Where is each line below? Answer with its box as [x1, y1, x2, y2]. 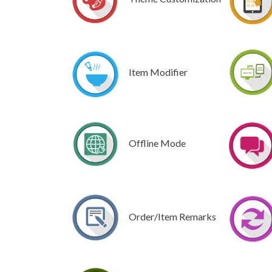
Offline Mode [129, 137, 186, 149]
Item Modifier [129, 66, 188, 78]
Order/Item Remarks [129, 210, 216, 222]
